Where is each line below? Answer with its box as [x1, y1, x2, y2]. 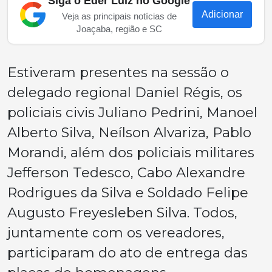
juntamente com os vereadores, [7, 224, 225, 241]
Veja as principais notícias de [61, 11, 177, 21]
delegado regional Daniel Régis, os [7, 84, 242, 101]
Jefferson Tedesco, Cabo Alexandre [7, 164, 245, 181]
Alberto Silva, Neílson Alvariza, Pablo [7, 124, 251, 141]
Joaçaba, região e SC [76, 24, 162, 34]
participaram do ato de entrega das [7, 244, 248, 261]
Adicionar [202, 9, 243, 19]
